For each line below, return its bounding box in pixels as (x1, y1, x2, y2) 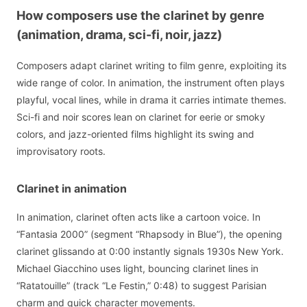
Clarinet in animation (16, 181, 127, 195)
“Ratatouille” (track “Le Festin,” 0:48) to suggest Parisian (16, 279, 267, 291)
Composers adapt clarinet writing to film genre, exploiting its (16, 59, 286, 71)
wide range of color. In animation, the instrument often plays (16, 76, 284, 88)
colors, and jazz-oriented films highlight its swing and (16, 127, 254, 140)
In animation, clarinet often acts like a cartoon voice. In (16, 210, 260, 223)
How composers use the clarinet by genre (16, 8, 265, 23)
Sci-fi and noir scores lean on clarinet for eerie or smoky (16, 110, 265, 123)
